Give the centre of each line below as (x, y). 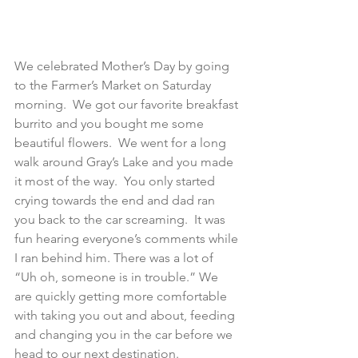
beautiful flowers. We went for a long (122, 142)
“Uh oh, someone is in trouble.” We (118, 276)
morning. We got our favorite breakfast (128, 104)
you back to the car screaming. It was (121, 219)
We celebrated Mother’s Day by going (123, 66)
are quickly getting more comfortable (122, 296)
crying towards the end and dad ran (116, 200)
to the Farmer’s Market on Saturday (114, 85)
